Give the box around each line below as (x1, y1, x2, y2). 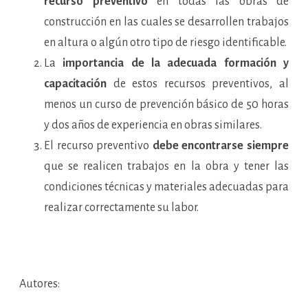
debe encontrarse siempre (152, 140, 289, 152)
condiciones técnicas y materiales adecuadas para (44, 181, 289, 193)
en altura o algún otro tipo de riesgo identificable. (44, 36, 287, 49)
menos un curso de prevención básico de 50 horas (44, 98, 289, 111)
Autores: (19, 278, 60, 290)
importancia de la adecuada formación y (63, 57, 289, 69)
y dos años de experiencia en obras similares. (44, 119, 262, 131)
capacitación (44, 78, 113, 90)
